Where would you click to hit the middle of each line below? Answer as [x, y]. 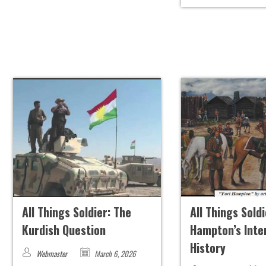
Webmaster [51, 254]
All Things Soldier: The [76, 212]
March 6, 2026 [114, 254]
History [208, 248]
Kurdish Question [64, 230]
